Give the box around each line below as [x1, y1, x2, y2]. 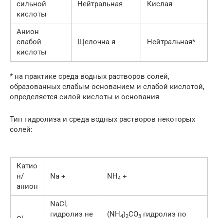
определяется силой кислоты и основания [10, 92, 159, 101]
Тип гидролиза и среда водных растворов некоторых [10, 115, 195, 124]
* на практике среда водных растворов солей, [10, 72, 169, 81]
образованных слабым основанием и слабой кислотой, [10, 82, 204, 91]
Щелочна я [77, 37, 115, 46]
